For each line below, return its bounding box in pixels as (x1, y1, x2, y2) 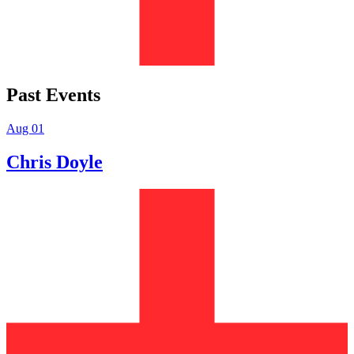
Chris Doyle (6, 152, 103, 173)
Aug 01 (6, 122, 44, 136)
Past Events (6, 85, 100, 106)
